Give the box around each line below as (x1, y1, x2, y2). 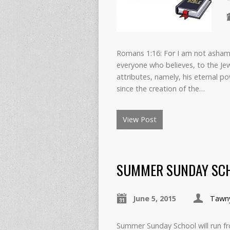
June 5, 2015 (133, 194, 176, 204)
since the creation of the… (117, 84, 205, 94)
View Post (123, 114, 157, 125)
